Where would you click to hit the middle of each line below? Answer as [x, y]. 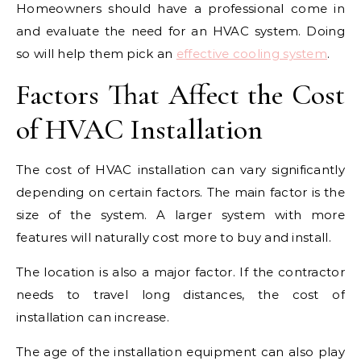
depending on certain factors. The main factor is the [180, 192]
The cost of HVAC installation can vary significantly [180, 169]
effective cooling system [252, 53]
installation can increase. [93, 317]
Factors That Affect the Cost [180, 94]
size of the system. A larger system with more [180, 214]
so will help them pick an [96, 53]
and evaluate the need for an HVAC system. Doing [180, 31]
